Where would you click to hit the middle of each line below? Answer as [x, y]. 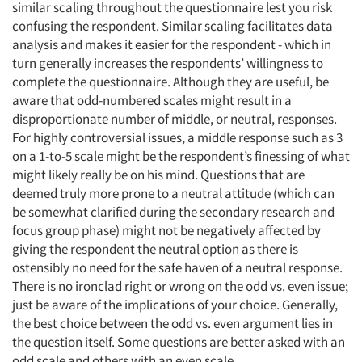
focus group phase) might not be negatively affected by [166, 230]
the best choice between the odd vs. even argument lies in [173, 323]
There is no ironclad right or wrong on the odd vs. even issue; [180, 286]
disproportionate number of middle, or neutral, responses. [175, 119]
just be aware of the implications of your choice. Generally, [175, 305]
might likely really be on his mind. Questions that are [158, 175]
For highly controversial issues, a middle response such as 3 [177, 137]
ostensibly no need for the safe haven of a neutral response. [177, 267]
